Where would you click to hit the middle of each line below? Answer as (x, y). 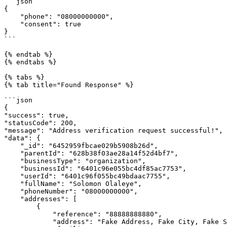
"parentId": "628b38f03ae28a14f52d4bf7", (12, 153)
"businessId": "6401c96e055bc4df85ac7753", (12, 168)
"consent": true (12, 24)
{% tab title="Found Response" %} (69, 85)
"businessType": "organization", (12, 161)
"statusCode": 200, (41, 123)
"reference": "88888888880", (28, 214)
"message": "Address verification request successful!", (113, 130)
